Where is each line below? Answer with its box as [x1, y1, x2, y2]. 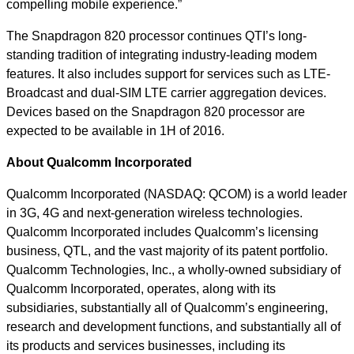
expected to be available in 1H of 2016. [6, 123, 224, 137]
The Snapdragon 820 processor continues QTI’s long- [6, 28, 307, 43]
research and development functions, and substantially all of [6, 319, 341, 333]
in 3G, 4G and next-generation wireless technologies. [6, 205, 303, 220]
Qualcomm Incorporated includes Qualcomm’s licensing [6, 224, 318, 239]
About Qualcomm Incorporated [6, 155, 192, 169]
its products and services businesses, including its [6, 338, 285, 352]
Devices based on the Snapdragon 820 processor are [6, 104, 305, 119]
